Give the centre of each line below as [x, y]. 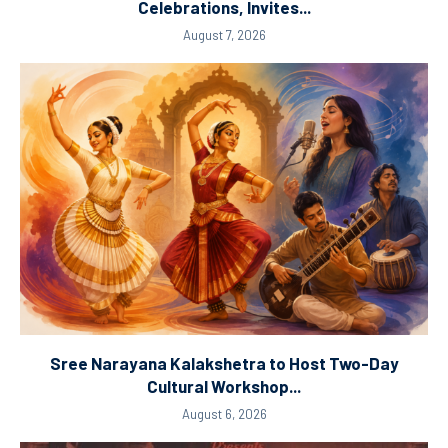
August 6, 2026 [224, 414]
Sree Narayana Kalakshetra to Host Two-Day [224, 363]
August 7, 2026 [224, 35]
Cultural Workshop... [224, 386]
